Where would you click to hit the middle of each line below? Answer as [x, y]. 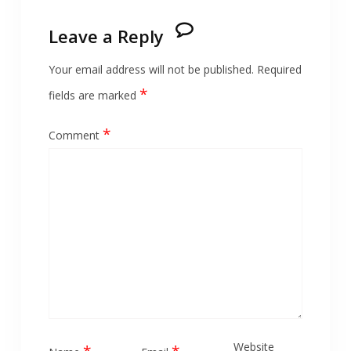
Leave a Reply [106, 36]
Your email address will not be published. [151, 69]
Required [279, 69]
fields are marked [94, 95]
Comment [75, 135]
